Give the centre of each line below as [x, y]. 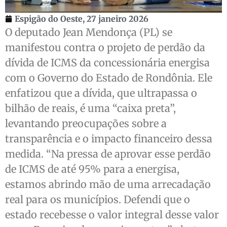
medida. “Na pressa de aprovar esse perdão [108, 154]
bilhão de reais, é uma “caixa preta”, [90, 108]
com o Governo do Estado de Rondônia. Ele [109, 78]
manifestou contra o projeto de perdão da [105, 47]
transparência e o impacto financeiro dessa [109, 138]
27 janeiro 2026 [118, 18]
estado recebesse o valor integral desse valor [112, 214]
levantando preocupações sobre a [86, 123]
